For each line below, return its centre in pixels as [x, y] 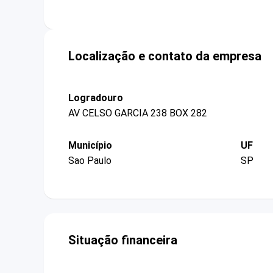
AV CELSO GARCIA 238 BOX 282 [138, 113]
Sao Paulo [90, 161]
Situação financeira [123, 240]
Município [90, 145]
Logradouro [96, 97]
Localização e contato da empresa [165, 56]
